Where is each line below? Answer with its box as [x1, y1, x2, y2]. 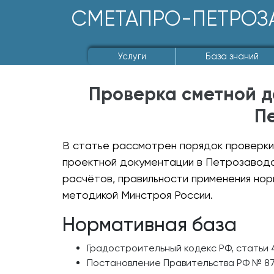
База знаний [205, 51, 259, 62]
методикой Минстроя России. [62, 188, 213, 201]
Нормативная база [62, 213, 237, 236]
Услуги [117, 51, 146, 62]
